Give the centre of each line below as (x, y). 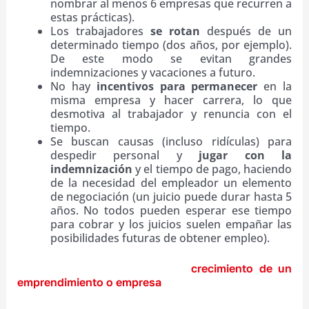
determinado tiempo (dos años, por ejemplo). (171, 45)
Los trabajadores (100, 31)
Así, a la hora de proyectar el (104, 269)
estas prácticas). (92, 18)
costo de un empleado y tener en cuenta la (154, 296)
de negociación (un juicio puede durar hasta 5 (171, 197)
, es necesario (199, 282)
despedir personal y (124, 156)
